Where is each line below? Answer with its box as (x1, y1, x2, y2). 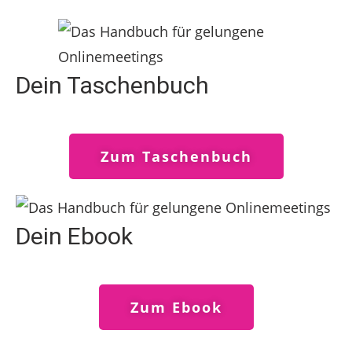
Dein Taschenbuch (16, 71, 209, 99)
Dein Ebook (16, 222, 133, 250)
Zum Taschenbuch (100, 147, 252, 166)
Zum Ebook (130, 298, 222, 317)
